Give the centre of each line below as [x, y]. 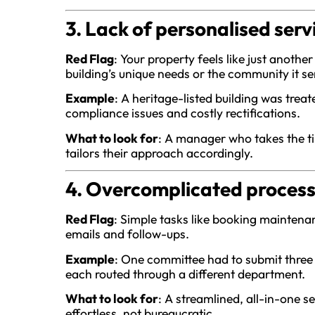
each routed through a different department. [185, 274]
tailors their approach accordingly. [159, 153]
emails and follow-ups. [127, 234]
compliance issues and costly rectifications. [182, 113]
